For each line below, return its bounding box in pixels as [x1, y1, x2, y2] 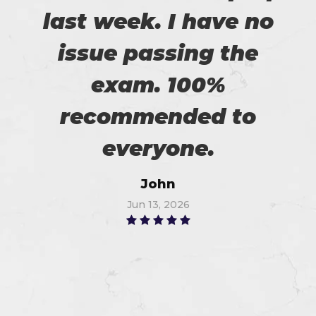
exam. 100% [90, 71, 226, 98]
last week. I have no [42, 8, 274, 35]
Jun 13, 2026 [126, 197, 190, 211]
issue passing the [58, 39, 258, 66]
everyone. [102, 135, 214, 162]
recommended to [60, 103, 256, 130]
